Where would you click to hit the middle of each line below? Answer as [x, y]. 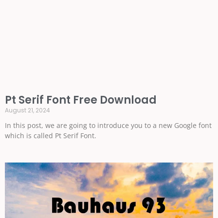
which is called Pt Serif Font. [51, 135]
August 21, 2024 [27, 110]
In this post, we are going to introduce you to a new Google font [108, 125]
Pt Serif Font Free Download [81, 100]
